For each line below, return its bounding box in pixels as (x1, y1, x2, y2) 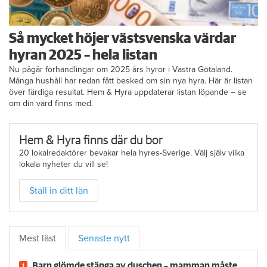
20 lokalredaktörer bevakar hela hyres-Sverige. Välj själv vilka (19, 148, 244, 159)
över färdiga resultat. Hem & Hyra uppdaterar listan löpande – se (9, 87, 247, 98)
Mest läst (19, 232, 56, 245)
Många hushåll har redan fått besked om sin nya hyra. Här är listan (9, 76, 253, 86)
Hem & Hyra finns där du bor (19, 134, 163, 147)
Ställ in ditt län (29, 185, 88, 197)
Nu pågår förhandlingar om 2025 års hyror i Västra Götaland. (9, 64, 232, 75)
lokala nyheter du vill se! (19, 159, 108, 170)
